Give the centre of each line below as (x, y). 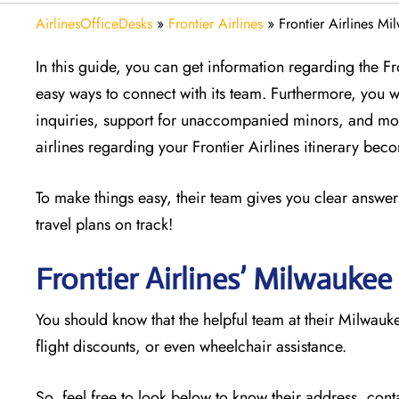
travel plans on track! (104, 224)
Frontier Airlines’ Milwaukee (214, 279)
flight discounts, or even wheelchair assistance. (193, 346)
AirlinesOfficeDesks (94, 23)
